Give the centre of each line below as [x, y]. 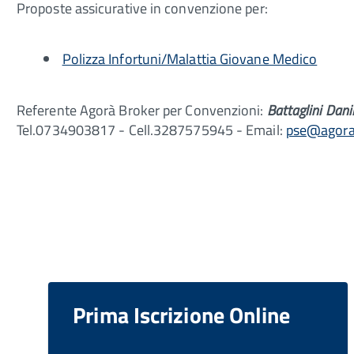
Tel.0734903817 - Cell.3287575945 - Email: [151, 130]
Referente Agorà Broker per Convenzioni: [142, 110]
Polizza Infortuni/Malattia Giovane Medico [190, 59]
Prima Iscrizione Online [182, 315]
